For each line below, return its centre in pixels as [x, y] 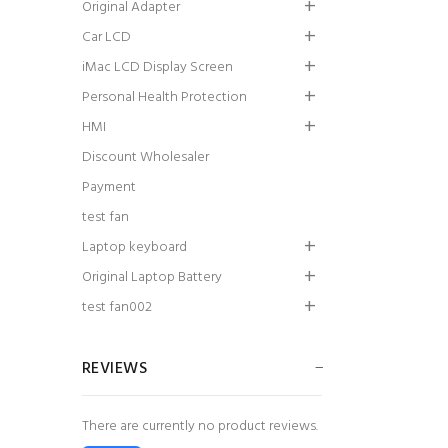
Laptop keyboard [134, 247]
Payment [109, 187]
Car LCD [106, 37]
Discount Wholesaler [145, 157]
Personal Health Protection [164, 97]
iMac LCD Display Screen [157, 67]
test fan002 [117, 307]
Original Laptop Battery [152, 277]
